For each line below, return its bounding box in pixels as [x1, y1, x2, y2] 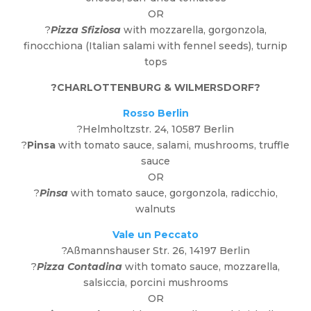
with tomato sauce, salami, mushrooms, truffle [58, 139, 289, 152]
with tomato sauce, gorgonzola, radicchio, [67, 187, 278, 200]
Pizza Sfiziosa [50, 24, 121, 37]
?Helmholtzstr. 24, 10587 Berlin [77, 123, 234, 136]
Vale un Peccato [112, 228, 199, 242]
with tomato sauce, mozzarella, [125, 260, 280, 274]
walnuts [135, 203, 176, 216]
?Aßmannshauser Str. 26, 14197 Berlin [61, 244, 250, 258]
